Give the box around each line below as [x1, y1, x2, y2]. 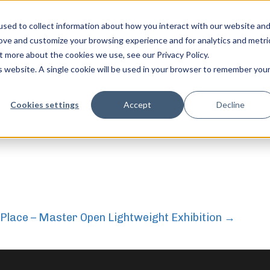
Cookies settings [10, 99, 80, 110]
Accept [124, 99, 152, 110]
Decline [216, 99, 245, 110]
